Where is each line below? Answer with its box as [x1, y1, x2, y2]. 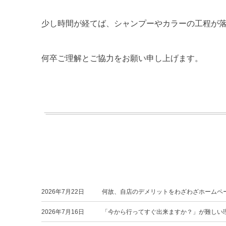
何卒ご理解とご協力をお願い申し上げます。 [41, 53, 203, 63]
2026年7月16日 [41, 208, 84, 216]
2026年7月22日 [41, 188, 84, 196]
